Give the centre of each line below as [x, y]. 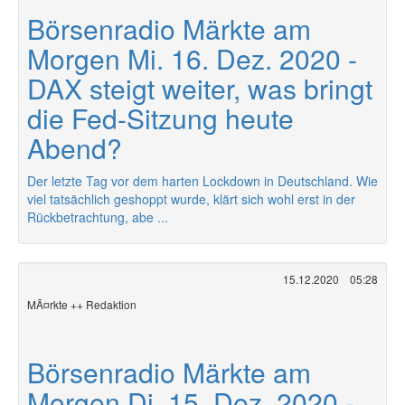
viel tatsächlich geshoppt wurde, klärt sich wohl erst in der [191, 199]
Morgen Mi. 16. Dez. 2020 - [192, 58]
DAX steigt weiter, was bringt [200, 88]
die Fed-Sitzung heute [160, 118]
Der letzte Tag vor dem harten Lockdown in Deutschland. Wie [202, 181]
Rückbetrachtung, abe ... [98, 217]
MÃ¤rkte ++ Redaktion [82, 304]
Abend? [75, 148]
